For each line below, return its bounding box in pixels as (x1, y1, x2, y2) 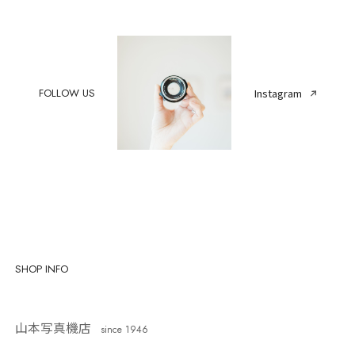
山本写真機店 (15, 319, 92, 337)
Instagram (254, 85, 303, 101)
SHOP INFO (15, 261, 69, 277)
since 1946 (101, 323, 149, 337)
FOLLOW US (38, 85, 95, 101)
